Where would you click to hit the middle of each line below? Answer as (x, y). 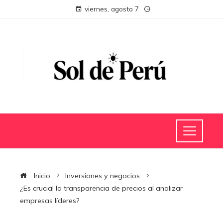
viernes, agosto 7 (111, 9)
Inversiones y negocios (103, 175)
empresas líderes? (50, 200)
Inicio (41, 175)
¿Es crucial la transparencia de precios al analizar (101, 188)
